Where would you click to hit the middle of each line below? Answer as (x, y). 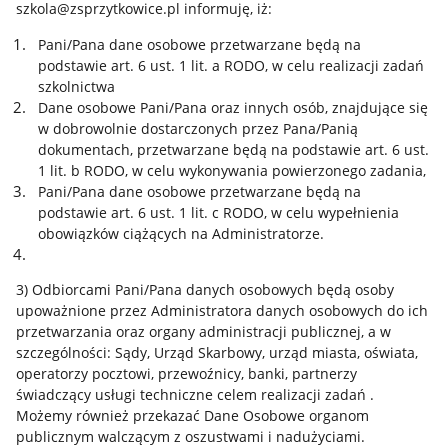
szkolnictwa (76, 86)
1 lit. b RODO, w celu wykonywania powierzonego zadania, (231, 170)
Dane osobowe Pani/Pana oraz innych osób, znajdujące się (232, 107)
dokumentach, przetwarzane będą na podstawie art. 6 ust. (233, 149)
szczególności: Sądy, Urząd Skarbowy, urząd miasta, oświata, (216, 353)
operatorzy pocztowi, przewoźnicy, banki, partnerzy (186, 374)
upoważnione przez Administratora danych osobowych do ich (221, 311)
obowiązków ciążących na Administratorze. (180, 233)
